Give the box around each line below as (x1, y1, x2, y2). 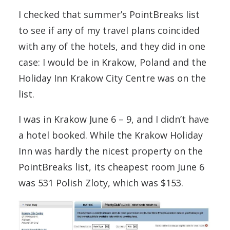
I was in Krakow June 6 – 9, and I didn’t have (18, 113, 209, 125)
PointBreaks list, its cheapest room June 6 (18, 161, 204, 173)
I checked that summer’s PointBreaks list (18, 8, 200, 21)
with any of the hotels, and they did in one (18, 40, 205, 52)
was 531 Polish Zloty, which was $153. (18, 177, 183, 189)
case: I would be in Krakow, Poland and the (18, 56, 206, 68)
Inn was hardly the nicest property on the (18, 145, 203, 157)
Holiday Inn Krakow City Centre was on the (18, 72, 206, 84)
